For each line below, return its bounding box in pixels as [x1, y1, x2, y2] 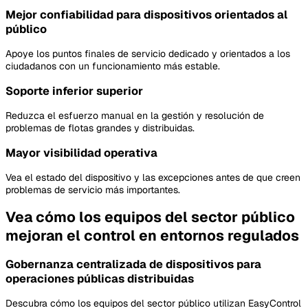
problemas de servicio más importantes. [5, 183, 180, 196]
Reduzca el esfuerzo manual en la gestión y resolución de [5, 109, 264, 122]
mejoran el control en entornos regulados [5, 226, 299, 245]
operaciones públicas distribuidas [5, 271, 194, 286]
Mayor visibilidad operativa [5, 145, 157, 160]
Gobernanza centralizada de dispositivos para [5, 256, 261, 272]
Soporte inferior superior [5, 83, 143, 98]
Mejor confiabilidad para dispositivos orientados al [5, 8, 287, 23]
